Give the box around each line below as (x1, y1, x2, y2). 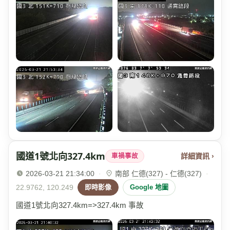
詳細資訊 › (181, 151, 214, 160)
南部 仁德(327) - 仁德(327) (115, 169, 202, 178)
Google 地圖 (130, 183, 168, 191)
